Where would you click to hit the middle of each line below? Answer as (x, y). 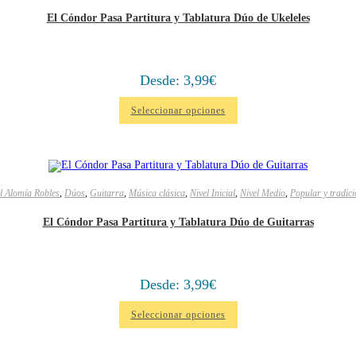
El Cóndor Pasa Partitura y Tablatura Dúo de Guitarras (178, 222)
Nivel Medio (263, 193)
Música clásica (157, 193)
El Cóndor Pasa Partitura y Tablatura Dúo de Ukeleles (178, 17)
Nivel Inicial (213, 193)
